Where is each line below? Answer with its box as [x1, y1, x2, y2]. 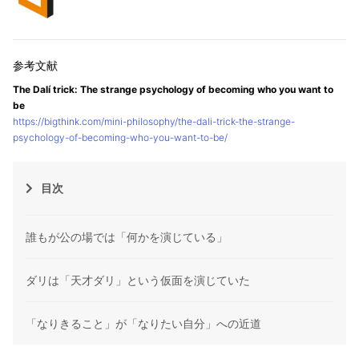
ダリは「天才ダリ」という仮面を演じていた [26, 273, 250, 288]
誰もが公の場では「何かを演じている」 [26, 230, 228, 244]
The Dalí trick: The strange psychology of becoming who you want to [13, 83, 333, 96]
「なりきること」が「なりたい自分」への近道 [26, 317, 261, 331]
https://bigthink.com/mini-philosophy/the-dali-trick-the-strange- [13, 115, 295, 128]
